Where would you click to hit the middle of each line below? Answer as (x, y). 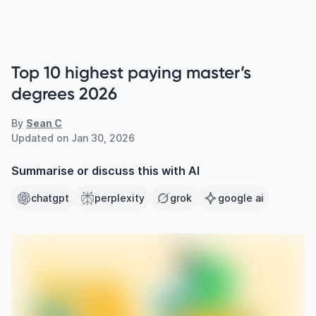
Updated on (41, 138)
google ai (241, 198)
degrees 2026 (64, 93)
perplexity (120, 198)
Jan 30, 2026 (103, 138)
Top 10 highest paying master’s (131, 72)
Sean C (44, 123)
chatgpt (50, 198)
